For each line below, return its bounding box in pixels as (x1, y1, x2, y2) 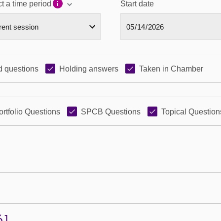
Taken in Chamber (139, 65, 203, 73)
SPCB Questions (81, 108, 141, 116)
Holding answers (59, 65, 118, 73)
